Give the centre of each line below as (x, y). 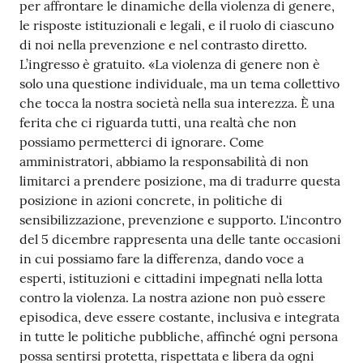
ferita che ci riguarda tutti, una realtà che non (158, 123)
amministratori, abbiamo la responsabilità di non (164, 162)
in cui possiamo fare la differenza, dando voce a (162, 259)
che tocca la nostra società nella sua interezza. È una (177, 103)
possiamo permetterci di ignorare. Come (142, 142)
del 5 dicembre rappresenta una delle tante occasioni (180, 239)
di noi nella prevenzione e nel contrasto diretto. (163, 45)
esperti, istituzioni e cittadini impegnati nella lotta (171, 278)
